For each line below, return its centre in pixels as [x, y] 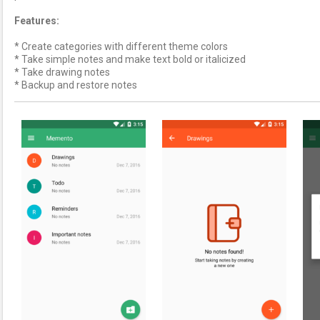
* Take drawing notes [62, 72]
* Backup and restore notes [76, 85]
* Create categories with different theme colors [121, 46]
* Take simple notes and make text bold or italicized [130, 59]
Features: [37, 21]
